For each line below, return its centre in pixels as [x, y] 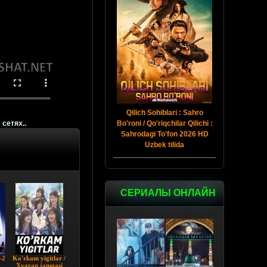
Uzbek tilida [164, 145]
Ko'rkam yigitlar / [39, 258]
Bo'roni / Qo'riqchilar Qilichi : [164, 123]
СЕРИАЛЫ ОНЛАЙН [168, 193]
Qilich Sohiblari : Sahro [164, 113]
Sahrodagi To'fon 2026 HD [164, 134]
